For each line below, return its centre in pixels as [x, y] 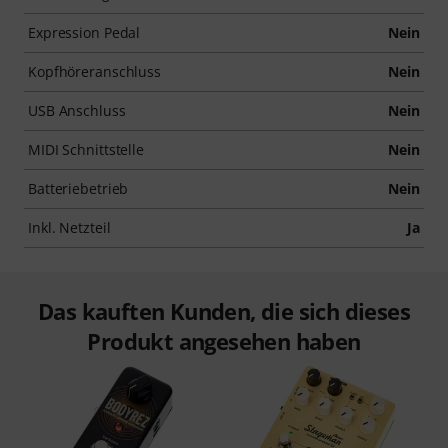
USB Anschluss [77, 110]
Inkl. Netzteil [69, 227]
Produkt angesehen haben [224, 340]
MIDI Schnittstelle [86, 149]
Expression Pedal [84, 32]
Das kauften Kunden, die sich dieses [224, 310]
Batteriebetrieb [78, 188]
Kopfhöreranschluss [95, 71]
